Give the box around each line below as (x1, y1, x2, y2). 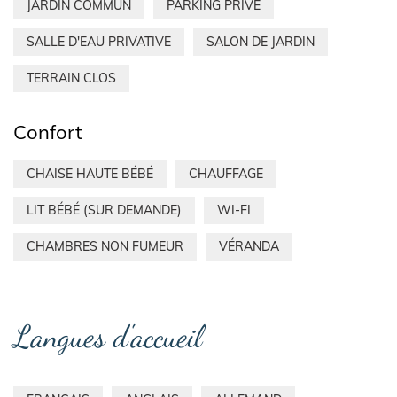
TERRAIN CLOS (27, 70, 116, 87)
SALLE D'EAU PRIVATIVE (27, 34, 171, 51)
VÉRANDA (219, 238, 279, 255)
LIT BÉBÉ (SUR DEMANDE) (27, 202, 182, 219)
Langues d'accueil (13, 317, 202, 355)
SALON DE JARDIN (206, 34, 315, 51)
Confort (13, 120, 82, 145)
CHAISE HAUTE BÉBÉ (27, 166, 153, 183)
